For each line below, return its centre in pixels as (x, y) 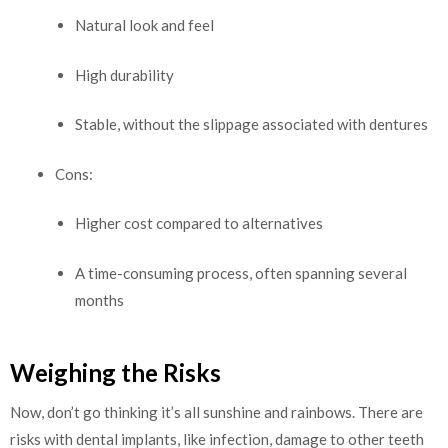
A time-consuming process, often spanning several (241, 272)
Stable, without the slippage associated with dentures (251, 124)
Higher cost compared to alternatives (199, 223)
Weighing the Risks (115, 373)
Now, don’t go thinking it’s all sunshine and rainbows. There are (216, 412)
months (99, 299)
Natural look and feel (144, 25)
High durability (124, 74)
